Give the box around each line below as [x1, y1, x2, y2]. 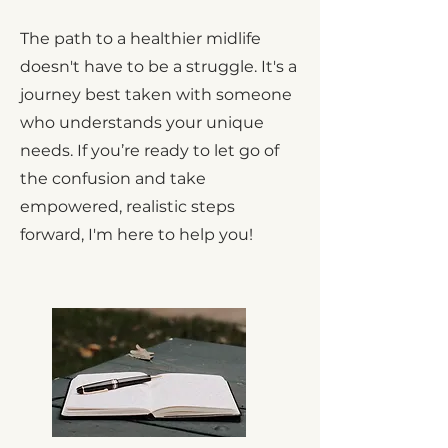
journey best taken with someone [20, 85, 292, 104]
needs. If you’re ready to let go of [20, 141, 279, 160]
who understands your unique [20, 113, 264, 132]
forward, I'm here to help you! [20, 225, 253, 244]
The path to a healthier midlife [20, 29, 261, 48]
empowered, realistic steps [20, 197, 235, 216]
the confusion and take [20, 169, 206, 188]
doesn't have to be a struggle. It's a [20, 57, 297, 76]
